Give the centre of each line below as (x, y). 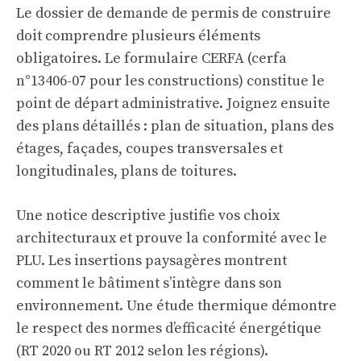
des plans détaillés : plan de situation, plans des (175, 127)
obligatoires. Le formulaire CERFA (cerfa (151, 59)
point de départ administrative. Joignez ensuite (173, 104)
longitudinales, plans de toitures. (127, 172)
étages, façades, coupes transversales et (149, 149)
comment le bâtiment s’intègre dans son (149, 284)
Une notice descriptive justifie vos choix (148, 216)
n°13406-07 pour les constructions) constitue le (170, 81)
